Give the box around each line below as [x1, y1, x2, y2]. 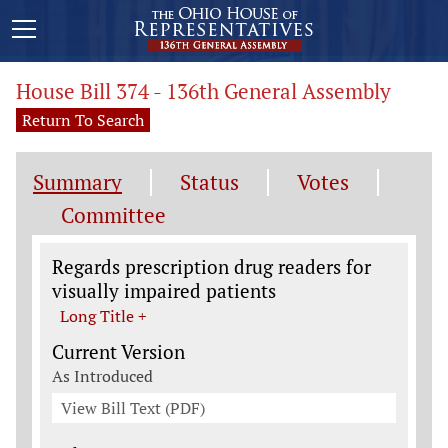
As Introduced [52, 365, 153, 387]
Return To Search [22, 109, 144, 131]
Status [180, 168, 239, 196]
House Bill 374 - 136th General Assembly [16, 77, 391, 105]
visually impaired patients [52, 278, 276, 303]
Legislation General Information [51, 241, 327, 266]
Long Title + [60, 305, 147, 327]
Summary [33, 168, 122, 196]
